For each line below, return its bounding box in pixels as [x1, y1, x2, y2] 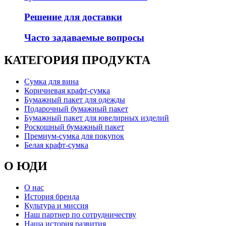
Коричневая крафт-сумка [24, 86, 110, 95]
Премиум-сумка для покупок [24, 131, 124, 140]
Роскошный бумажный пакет [24, 122, 124, 131]
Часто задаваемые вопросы [24, 32, 144, 43]
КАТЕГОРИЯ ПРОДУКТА [4, 53, 150, 67]
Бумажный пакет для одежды [24, 95, 125, 104]
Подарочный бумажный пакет [24, 104, 128, 113]
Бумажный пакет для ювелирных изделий [24, 113, 169, 122]
